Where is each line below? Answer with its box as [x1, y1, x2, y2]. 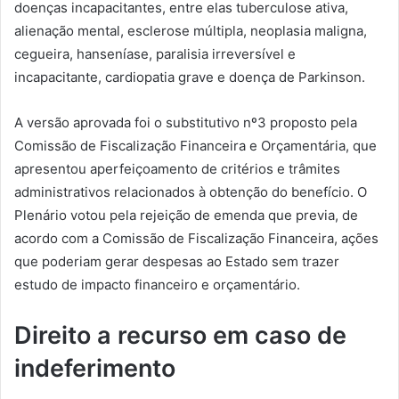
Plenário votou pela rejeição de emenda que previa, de [14, 206, 358, 224]
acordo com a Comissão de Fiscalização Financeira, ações [14, 229, 379, 247]
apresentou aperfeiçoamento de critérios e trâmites [14, 159, 340, 177]
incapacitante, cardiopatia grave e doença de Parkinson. [14, 68, 365, 85]
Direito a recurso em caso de [14, 320, 346, 350]
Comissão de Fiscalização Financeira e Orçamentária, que [14, 136, 377, 154]
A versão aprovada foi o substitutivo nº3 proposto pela [14, 113, 357, 131]
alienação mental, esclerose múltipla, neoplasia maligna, [14, 21, 367, 39]
